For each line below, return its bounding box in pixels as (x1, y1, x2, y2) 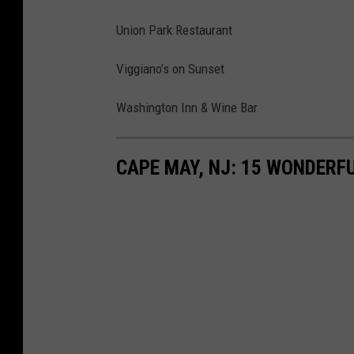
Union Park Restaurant (116, 21, 232, 38)
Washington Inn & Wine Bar (116, 99, 258, 115)
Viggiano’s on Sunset (116, 60, 224, 77)
